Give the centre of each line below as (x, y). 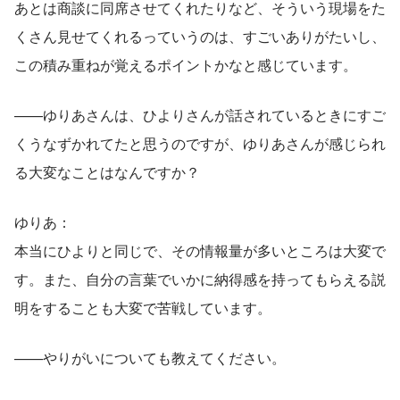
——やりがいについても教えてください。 (150, 357)
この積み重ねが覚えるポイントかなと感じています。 (186, 64)
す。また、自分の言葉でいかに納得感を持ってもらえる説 (200, 279)
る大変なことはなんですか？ (107, 171)
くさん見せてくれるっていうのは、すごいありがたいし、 (200, 36)
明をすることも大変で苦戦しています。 (143, 307)
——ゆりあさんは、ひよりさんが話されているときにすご (200, 114)
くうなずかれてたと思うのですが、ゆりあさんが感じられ (200, 143)
